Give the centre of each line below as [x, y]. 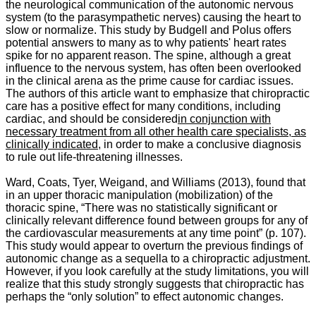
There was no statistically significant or [181, 208]
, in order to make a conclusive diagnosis [200, 144]
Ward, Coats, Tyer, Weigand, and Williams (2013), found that [156, 182]
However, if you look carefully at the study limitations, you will [157, 271]
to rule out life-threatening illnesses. [94, 157]
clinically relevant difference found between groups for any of [157, 220]
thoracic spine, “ [45, 208]
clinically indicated [52, 144]
